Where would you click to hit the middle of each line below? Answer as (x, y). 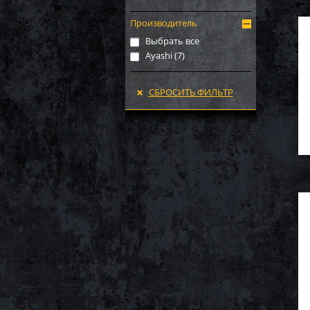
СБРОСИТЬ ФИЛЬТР (191, 92)
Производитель (164, 23)
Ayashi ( (161, 55)
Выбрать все (172, 41)
